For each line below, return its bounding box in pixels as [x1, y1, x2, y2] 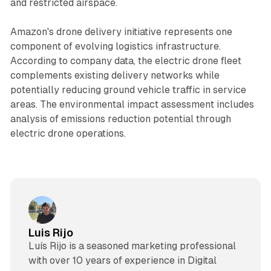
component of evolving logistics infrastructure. [10, 40, 221, 52]
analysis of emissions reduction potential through [10, 113, 231, 125]
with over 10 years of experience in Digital [28, 255, 217, 267]
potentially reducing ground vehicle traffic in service [10, 83, 246, 96]
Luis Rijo [28, 226, 73, 240]
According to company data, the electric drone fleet [10, 54, 241, 67]
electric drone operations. [10, 127, 126, 139]
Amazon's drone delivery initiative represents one [10, 25, 232, 38]
